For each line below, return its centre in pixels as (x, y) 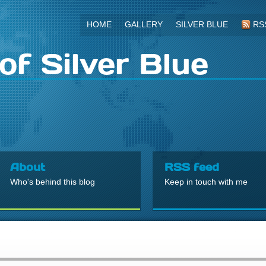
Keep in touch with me (206, 182)
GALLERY (144, 24)
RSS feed (192, 167)
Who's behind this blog (53, 182)
